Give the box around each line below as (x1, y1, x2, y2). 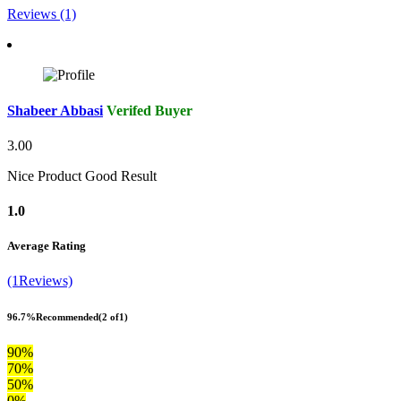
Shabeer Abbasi (7, 102, 103, 118)
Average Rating (7, 239, 86, 253)
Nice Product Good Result (7, 167, 157, 183)
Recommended (36, 311, 98, 323)
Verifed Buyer (107, 102, 192, 118)
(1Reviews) (7, 273, 73, 289)
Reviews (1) (7, 6, 76, 22)
